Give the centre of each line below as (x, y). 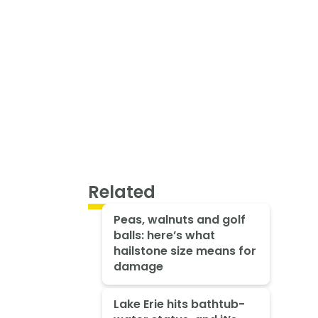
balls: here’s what (164, 236)
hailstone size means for (185, 251)
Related (122, 192)
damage (138, 267)
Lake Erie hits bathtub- (179, 305)
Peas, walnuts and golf (179, 220)
